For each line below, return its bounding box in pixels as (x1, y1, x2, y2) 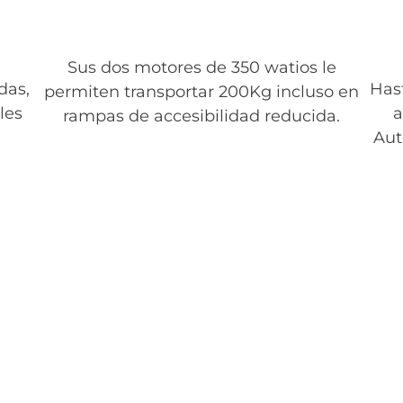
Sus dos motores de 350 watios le (67, 58, 336, 78)
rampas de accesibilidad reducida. (63, 106, 340, 127)
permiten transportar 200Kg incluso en (44, 82, 359, 103)
